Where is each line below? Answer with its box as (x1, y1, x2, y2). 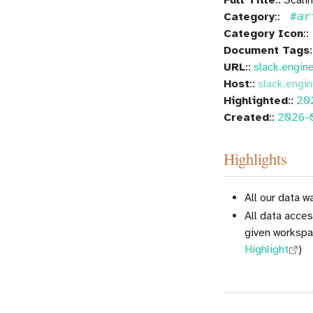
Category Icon (224, 26, 303, 41)
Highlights (224, 148, 287, 170)
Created (224, 110, 269, 124)
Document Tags (224, 43, 310, 57)
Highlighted (224, 93, 288, 108)
